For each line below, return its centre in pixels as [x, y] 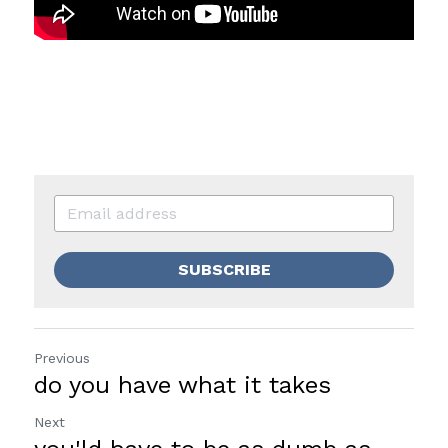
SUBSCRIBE [224, 269]
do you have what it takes [182, 384]
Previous [62, 357]
